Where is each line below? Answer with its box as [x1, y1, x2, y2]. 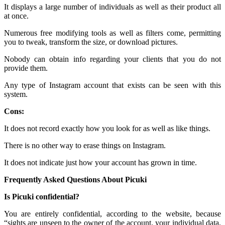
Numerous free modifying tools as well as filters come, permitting [4, 29, 221, 38]
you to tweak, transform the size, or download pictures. [4, 38, 178, 47]
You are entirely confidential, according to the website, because [4, 209, 221, 218]
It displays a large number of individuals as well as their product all [4, 3, 221, 12]
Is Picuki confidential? [4, 192, 79, 201]
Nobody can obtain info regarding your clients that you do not [4, 55, 221, 64]
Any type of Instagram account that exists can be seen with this [4, 81, 221, 90]
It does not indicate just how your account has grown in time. [4, 158, 197, 167]
